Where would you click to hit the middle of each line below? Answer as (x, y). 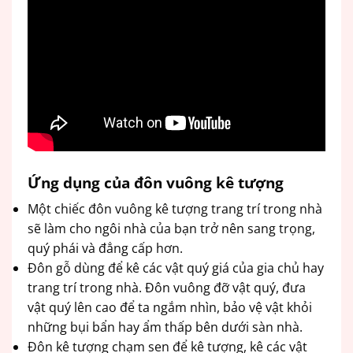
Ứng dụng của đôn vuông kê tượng (156, 182)
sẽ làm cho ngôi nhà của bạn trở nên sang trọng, (171, 229)
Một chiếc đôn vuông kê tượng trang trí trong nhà (175, 209)
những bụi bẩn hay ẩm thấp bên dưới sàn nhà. (165, 327)
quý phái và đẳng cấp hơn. (105, 249)
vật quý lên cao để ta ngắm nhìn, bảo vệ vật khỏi (170, 308)
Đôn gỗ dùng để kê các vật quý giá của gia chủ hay (176, 268)
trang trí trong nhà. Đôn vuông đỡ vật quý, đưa (167, 288)
